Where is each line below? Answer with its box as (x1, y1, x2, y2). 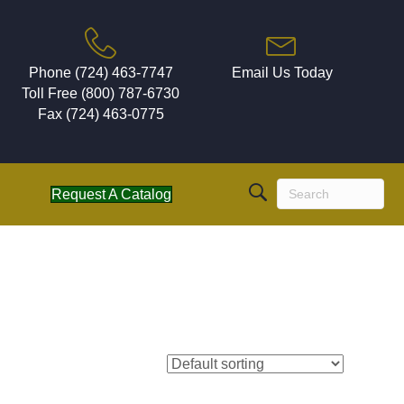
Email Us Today (231, 65, 333, 80)
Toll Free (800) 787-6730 (22, 86, 180, 101)
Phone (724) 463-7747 (28, 65, 173, 80)
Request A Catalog (50, 186, 171, 202)
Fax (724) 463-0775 (37, 106, 164, 122)
